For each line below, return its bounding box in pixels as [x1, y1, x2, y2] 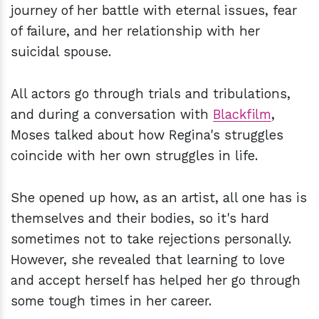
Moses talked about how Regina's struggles [11, 127, 283, 143]
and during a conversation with [11, 107, 213, 122]
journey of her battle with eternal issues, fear [11, 3, 297, 19]
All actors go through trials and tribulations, [11, 86, 291, 102]
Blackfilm [213, 107, 271, 122]
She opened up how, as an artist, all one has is [11, 190, 307, 206]
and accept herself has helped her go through [11, 273, 300, 288]
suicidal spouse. [11, 44, 111, 60]
